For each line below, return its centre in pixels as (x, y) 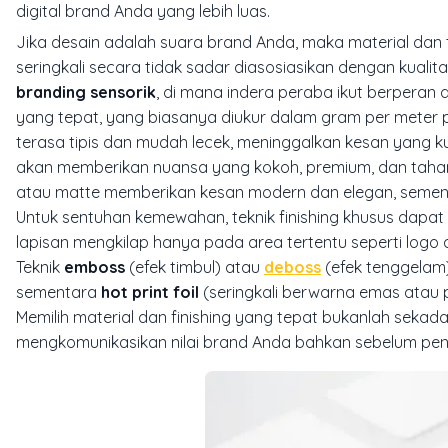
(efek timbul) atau (194, 266)
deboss (292, 266)
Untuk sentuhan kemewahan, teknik (147, 216)
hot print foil (150, 291)
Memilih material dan (93, 316)
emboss (94, 266)
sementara (58, 291)
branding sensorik (86, 91)
